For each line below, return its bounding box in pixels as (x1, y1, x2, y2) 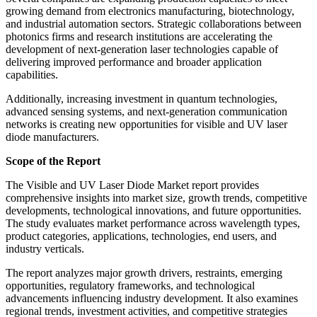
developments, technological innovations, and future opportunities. (6, 204, 301, 217)
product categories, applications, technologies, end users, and (6, 229, 277, 242)
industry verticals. (6, 242, 84, 255)
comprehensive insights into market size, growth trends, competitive (6, 191, 307, 204)
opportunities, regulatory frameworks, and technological (6, 279, 255, 292)
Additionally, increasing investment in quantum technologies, (6, 92, 277, 105)
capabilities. (6, 68, 58, 81)
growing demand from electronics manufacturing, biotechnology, (6, 4, 294, 17)
